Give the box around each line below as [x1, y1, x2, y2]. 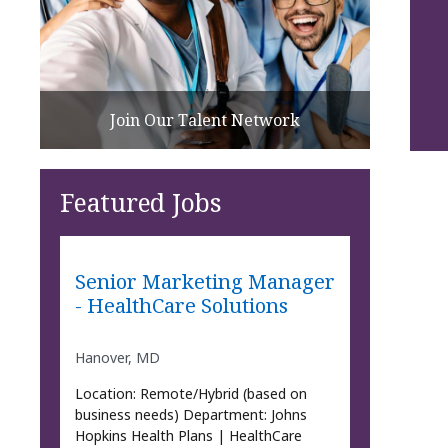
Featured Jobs [60, 184, 222, 219]
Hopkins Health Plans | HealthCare [74, 425, 302, 445]
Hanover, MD [74, 347, 160, 367]
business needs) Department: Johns [74, 404, 307, 424]
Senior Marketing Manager [74, 267, 335, 296]
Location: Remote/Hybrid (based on [74, 383, 307, 403]
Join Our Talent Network [110, 108, 300, 131]
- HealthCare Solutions [74, 291, 288, 320]
